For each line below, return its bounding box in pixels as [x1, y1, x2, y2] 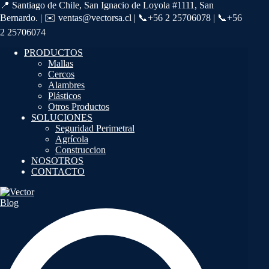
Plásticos [48, 91, 81, 101]
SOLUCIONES [31, 112, 92, 123]
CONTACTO [31, 166, 85, 177]
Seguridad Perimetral [55, 123, 134, 134]
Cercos [48, 69, 74, 80]
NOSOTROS [31, 156, 83, 166]
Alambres [48, 80, 85, 91]
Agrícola [55, 134, 88, 145]
